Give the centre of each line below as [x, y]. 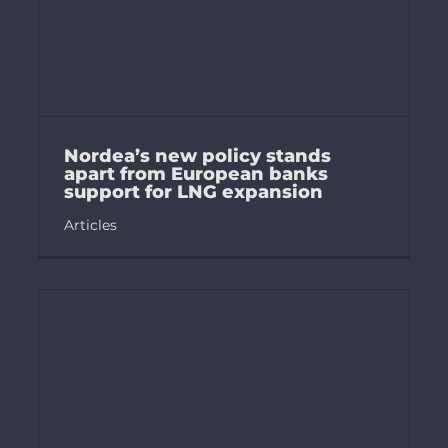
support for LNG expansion [193, 192]
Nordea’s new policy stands [197, 156]
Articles [90, 225]
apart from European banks [195, 174]
